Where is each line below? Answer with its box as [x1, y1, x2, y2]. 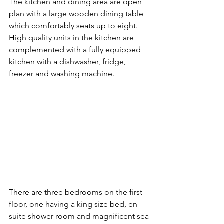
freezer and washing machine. [9, 68, 114, 78]
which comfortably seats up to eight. [9, 20, 140, 30]
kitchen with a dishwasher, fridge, [9, 56, 128, 66]
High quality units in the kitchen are [9, 32, 136, 42]
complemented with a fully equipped [9, 44, 143, 54]
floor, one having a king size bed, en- [9, 199, 140, 209]
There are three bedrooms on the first [9, 187, 144, 197]
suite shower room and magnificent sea [9, 211, 151, 221]
